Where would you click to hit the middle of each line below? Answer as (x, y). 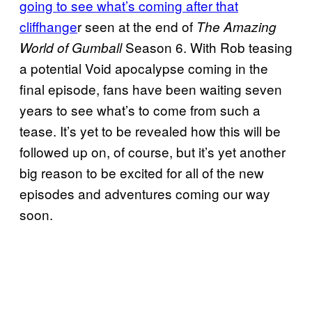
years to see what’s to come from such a (140, 109)
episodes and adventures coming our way (145, 193)
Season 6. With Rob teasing (207, 47)
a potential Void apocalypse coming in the (144, 68)
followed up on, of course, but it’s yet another (153, 151)
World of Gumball (71, 47)
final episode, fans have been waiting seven (151, 88)
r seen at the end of (137, 26)
